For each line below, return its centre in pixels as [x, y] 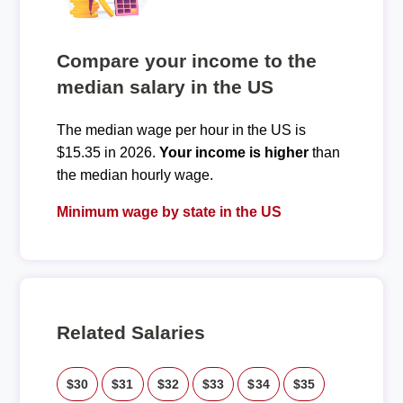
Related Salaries [130, 332]
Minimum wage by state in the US [169, 212]
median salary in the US [165, 87]
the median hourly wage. [134, 175]
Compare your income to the [186, 61]
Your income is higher [233, 152]
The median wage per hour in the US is [181, 130]
